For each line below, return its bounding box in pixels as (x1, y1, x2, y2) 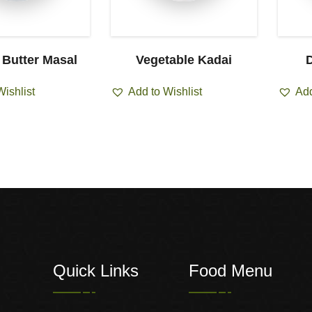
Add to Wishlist (128, 85, 202, 97)
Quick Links (53, 261, 139, 281)
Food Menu (189, 261, 272, 281)
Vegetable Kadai (136, 52, 232, 67)
